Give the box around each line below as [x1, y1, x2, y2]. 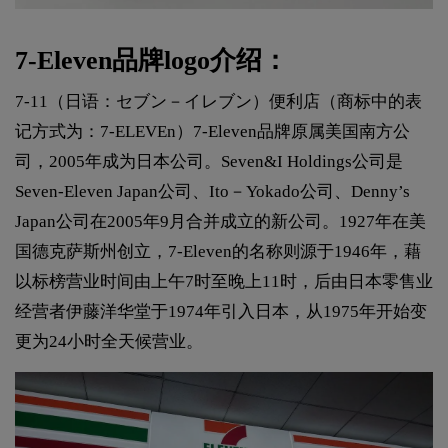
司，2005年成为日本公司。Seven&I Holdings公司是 [15, 152, 403, 172]
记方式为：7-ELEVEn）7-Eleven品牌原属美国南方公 [15, 122, 410, 142]
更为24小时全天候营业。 [15, 332, 203, 352]
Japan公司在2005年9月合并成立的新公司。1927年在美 [15, 212, 426, 232]
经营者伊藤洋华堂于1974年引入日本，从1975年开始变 [15, 302, 427, 322]
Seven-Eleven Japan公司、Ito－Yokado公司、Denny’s [15, 182, 410, 202]
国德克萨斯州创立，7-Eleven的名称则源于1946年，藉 [15, 242, 421, 262]
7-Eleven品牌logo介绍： [15, 46, 288, 76]
